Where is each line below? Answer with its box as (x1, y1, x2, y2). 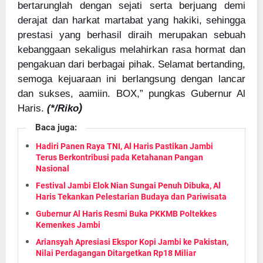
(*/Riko (47, 102, 79, 114)
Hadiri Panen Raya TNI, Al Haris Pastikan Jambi (36, 141, 213, 151)
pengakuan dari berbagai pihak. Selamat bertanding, (18, 58, 245, 70)
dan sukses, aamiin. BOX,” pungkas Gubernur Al (18, 87, 245, 99)
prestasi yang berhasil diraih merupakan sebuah (18, 29, 245, 41)
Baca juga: (35, 122, 77, 133)
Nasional (36, 163, 69, 173)
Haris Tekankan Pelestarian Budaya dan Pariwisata (36, 191, 227, 201)
